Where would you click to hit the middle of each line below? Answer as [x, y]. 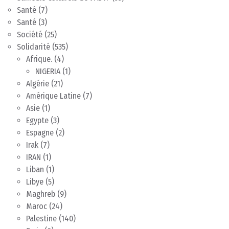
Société [30, 34]
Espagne [40, 132]
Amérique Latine [53, 96]
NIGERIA [48, 71]
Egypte [37, 120]
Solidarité [33, 47]
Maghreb [41, 194]
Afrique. [39, 59]
